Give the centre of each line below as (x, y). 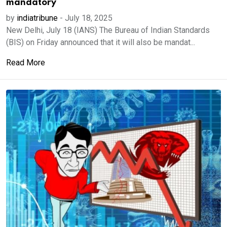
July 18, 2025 (89, 18)
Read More (26, 63)
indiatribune (37, 18)
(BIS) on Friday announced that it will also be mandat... (101, 42)
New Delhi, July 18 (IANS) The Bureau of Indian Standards (108, 30)
